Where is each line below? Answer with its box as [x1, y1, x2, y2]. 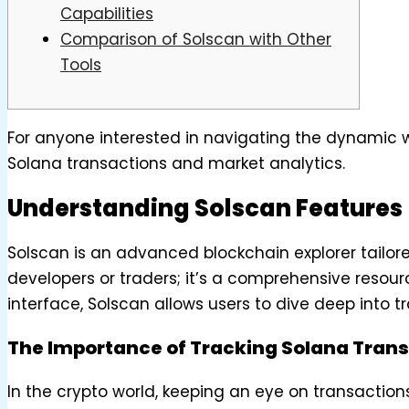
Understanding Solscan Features [7, 192, 403, 225]
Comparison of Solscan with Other [60, 27, 331, 50]
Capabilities [60, 2, 153, 25]
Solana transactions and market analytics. [7, 152, 345, 174]
